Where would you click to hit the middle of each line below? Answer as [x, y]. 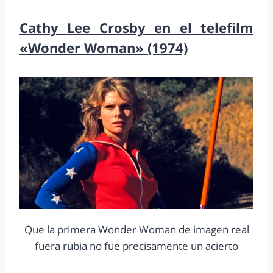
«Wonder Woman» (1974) [104, 48]
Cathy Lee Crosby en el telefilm [136, 28]
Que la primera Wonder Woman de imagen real [136, 230]
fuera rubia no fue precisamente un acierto [136, 246]
